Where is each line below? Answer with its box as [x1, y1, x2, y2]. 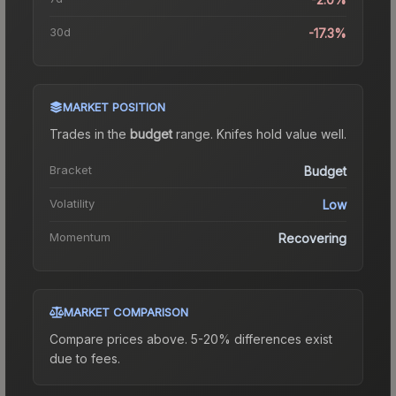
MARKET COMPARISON [64, 304, 188, 319]
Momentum [49, 229, 110, 244]
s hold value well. [247, 126, 346, 141]
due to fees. [49, 350, 120, 366]
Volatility [49, 195, 95, 210]
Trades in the [49, 126, 130, 141]
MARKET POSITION [63, 99, 165, 114]
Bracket [49, 162, 92, 177]
